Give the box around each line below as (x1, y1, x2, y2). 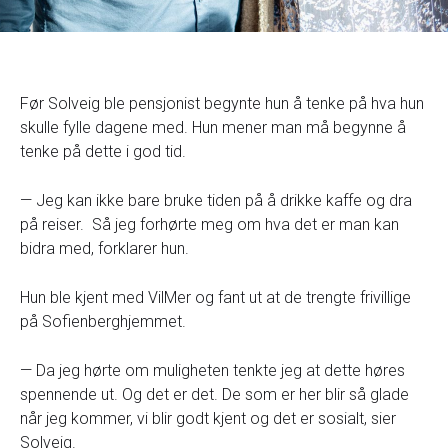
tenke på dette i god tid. (20, 142, 186, 162)
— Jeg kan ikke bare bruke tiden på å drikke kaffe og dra (20, 191, 412, 211)
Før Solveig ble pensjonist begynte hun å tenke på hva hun (20, 94, 424, 114)
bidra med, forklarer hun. (20, 239, 189, 259)
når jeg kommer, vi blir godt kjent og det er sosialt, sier (20, 409, 396, 429)
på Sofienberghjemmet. (20, 312, 186, 332)
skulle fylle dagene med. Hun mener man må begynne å (20, 118, 406, 138)
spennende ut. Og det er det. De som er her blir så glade (20, 385, 409, 405)
